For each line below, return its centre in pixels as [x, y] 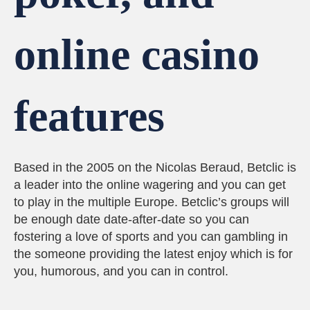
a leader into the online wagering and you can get [150, 185]
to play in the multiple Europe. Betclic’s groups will [152, 202]
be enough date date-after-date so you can [131, 219]
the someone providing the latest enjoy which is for [153, 254]
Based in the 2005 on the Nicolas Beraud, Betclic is [155, 167]
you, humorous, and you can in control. [121, 271]
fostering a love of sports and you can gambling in [151, 237]
